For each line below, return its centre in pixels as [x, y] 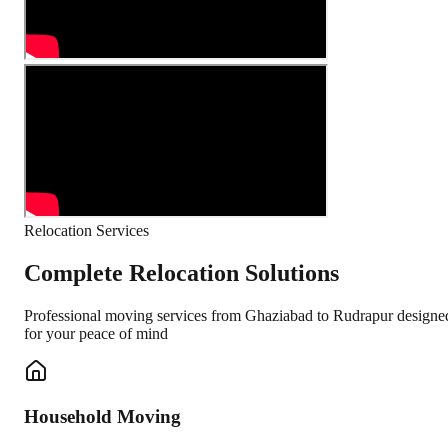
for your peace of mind [96, 334]
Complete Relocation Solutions [181, 273]
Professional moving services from [134, 316]
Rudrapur [363, 316]
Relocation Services [86, 231]
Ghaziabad [279, 316]
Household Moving [102, 416]
